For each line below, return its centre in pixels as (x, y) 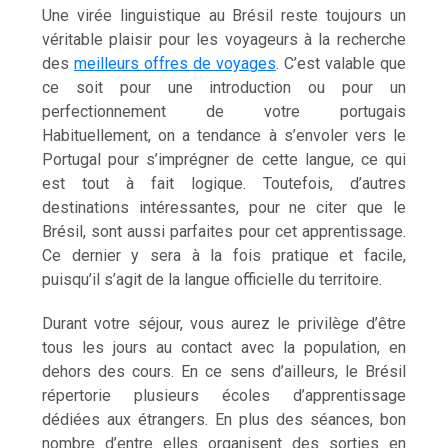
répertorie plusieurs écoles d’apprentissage (224, 395)
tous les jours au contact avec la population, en (224, 347)
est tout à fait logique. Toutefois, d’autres (224, 183)
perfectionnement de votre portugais (224, 111)
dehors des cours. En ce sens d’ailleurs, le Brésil (224, 371)
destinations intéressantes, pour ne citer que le (224, 207)
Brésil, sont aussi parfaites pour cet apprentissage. (224, 231)
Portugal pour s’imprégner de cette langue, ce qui (224, 159)
